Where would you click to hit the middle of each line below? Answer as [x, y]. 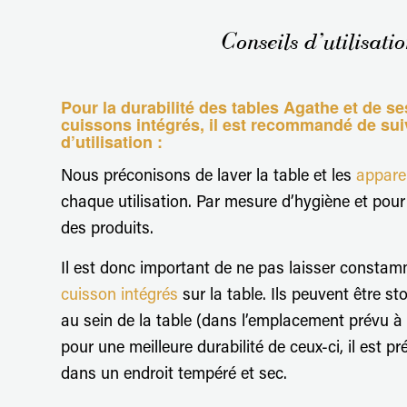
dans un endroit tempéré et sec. [174, 376]
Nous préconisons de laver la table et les [208, 177]
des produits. [107, 229]
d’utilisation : [112, 141]
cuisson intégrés [119, 297]
